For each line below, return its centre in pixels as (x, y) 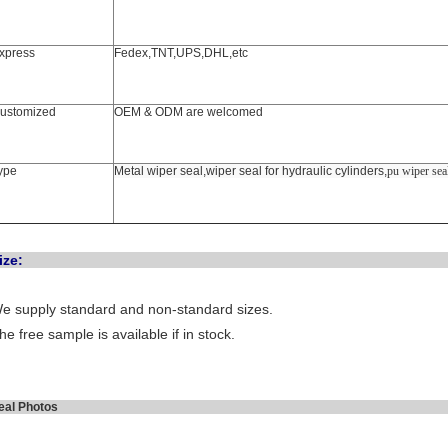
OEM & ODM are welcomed (188, 112)
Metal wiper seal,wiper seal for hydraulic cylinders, (250, 171)
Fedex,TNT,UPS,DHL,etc (181, 53)
